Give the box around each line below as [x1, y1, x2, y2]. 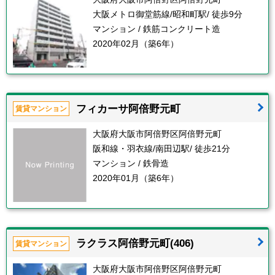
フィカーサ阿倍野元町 [76, 102, 180, 115]
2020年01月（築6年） [93, 173, 179, 184]
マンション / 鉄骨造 [93, 158, 169, 169]
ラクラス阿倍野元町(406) [76, 237, 194, 250]
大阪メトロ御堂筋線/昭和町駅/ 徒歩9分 [93, 9, 242, 19]
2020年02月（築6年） [93, 38, 179, 48]
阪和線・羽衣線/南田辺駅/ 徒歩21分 [93, 144, 230, 154]
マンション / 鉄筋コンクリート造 [93, 23, 220, 34]
